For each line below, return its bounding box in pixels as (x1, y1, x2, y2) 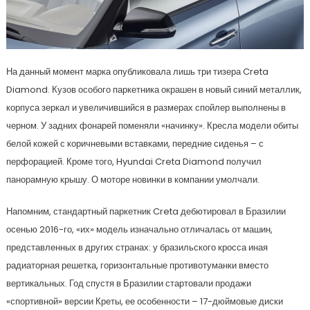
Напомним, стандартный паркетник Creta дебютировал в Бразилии (6, 204, 286, 218)
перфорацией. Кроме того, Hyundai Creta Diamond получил (6, 154, 262, 168)
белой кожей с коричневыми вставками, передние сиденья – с (6, 136, 264, 150)
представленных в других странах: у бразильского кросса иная (6, 240, 268, 254)
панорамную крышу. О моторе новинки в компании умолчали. (6, 172, 259, 186)
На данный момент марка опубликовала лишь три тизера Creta (6, 64, 268, 78)
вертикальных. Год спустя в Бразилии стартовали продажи (6, 276, 251, 290)
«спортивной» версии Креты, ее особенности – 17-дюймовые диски (6, 294, 283, 308)
